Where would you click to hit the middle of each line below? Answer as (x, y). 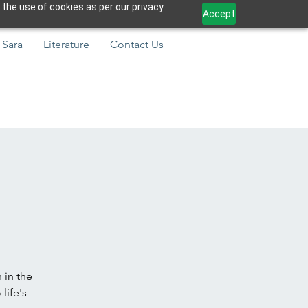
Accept (219, 13)
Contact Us (137, 44)
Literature (66, 44)
